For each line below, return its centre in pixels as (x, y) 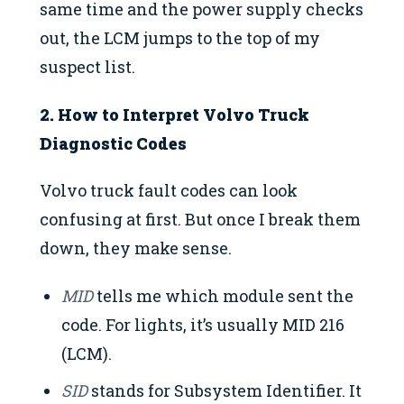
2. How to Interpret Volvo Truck (174, 114)
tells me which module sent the (224, 295)
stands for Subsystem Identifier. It (225, 391)
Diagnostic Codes (113, 143)
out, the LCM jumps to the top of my (180, 37)
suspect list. (87, 66)
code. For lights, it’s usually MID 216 (203, 324)
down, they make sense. (136, 248)
